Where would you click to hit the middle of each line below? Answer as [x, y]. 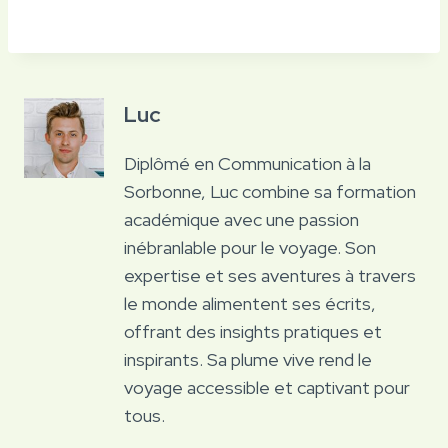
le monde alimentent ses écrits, [250, 303]
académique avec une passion [241, 219]
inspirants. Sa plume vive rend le [248, 359]
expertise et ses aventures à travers [270, 275]
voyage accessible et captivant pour [267, 387]
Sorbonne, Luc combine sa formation [270, 191]
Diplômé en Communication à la [247, 163]
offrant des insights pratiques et [253, 331]
